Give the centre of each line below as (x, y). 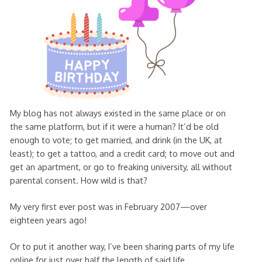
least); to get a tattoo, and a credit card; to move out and (122, 154)
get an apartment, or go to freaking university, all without (121, 167)
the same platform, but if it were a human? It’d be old (114, 127)
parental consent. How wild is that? (78, 180)
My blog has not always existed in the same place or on (118, 113)
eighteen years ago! (48, 220)
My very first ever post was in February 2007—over (108, 206)
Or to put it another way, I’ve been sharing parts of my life (122, 246)
